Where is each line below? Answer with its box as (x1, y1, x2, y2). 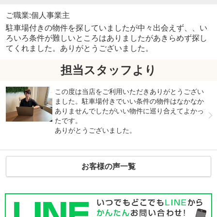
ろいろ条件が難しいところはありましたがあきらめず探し (5, 33, 207, 42)
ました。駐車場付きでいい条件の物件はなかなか (55, 97, 204, 105)
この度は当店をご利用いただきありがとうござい (55, 87, 204, 95)
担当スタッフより (61, 63, 156, 77)
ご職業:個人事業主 (5, 11, 70, 19)
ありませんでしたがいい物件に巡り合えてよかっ (55, 107, 204, 115)
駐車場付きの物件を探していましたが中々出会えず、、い (5, 23, 207, 32)
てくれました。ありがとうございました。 (5, 44, 153, 52)
